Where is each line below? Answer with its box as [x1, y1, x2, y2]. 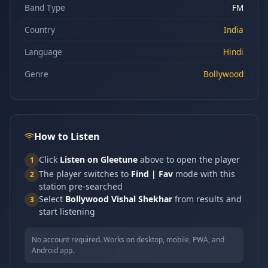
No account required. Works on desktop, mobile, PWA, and [32, 234, 224, 245]
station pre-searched [39, 181, 123, 192]
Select [39, 193, 65, 205]
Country [25, 24, 55, 35]
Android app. [32, 245, 74, 255]
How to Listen [34, 130, 100, 143]
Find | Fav [131, 168, 173, 179]
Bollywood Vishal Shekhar [65, 193, 172, 205]
